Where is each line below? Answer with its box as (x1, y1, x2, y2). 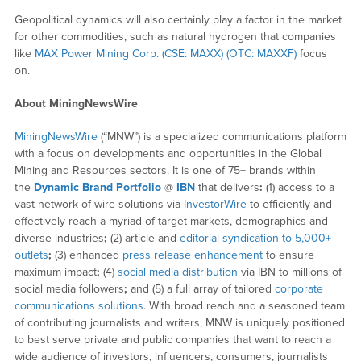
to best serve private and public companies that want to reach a (14, 332, 331, 346)
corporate (274, 281, 323, 296)
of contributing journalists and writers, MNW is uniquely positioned (14, 315, 345, 330)
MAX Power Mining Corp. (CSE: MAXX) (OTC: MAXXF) (34, 46, 297, 60)
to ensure (262, 247, 314, 262)
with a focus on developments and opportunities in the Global (14, 146, 322, 160)
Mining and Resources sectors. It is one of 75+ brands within (14, 163, 316, 177)
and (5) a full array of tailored (127, 281, 275, 296)
